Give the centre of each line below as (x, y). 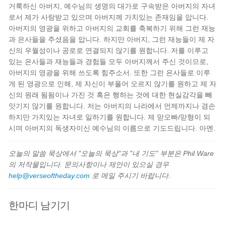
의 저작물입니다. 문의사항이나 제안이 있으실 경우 (89, 164)
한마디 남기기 (39, 205)
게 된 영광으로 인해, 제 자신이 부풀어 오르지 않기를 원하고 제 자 (113, 84)
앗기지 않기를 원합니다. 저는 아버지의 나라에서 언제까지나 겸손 (112, 106)
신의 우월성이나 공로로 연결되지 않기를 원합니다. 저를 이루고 (109, 50)
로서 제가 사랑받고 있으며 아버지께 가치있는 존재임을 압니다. (109, 17)
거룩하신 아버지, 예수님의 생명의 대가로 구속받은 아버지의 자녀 (112, 6)
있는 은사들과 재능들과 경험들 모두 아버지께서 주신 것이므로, (109, 62)
